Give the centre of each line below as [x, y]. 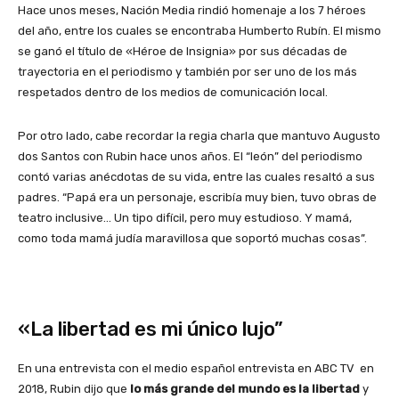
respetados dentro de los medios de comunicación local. [173, 92]
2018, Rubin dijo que [74, 388]
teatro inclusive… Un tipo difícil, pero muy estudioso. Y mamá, [185, 217]
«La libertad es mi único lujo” [151, 329]
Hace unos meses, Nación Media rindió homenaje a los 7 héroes [192, 10]
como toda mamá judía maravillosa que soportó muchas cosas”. [192, 238]
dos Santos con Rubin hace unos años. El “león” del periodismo [190, 156]
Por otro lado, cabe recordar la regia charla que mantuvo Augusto [199, 135]
